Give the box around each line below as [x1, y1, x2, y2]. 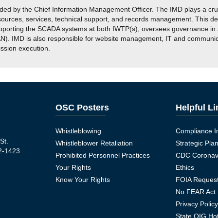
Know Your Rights [55, 176, 110, 183]
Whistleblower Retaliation [55, 139, 133, 147]
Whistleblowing [55, 127, 101, 135]
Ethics [176, 163, 195, 171]
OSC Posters [55, 103, 109, 112]
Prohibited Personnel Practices [55, 151, 150, 159]
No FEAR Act [176, 188, 216, 196]
